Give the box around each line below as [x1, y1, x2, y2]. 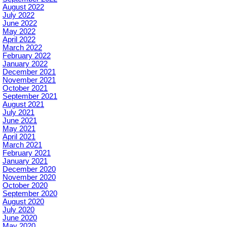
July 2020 [3, 205, 34, 214]
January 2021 [3, 157, 48, 165]
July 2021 [3, 108, 34, 117]
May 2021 [3, 124, 35, 133]
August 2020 [3, 197, 44, 206]
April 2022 [3, 35, 35, 44]
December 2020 [3, 165, 56, 173]
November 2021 [3, 75, 56, 84]
